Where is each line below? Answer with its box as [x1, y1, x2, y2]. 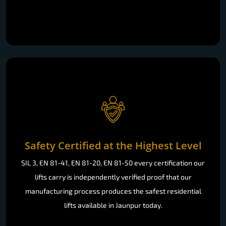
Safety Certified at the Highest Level [24, 138, 202, 152]
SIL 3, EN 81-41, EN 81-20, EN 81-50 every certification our [21, 158, 205, 167]
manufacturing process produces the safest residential [25, 186, 201, 195]
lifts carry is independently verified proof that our [34, 172, 192, 181]
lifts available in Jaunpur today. [64, 200, 162, 209]
